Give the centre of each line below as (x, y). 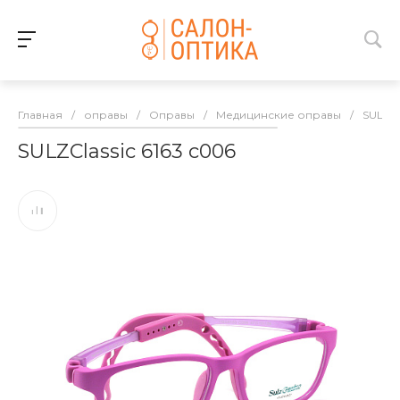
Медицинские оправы (279, 115)
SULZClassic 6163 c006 (127, 151)
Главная (40, 115)
